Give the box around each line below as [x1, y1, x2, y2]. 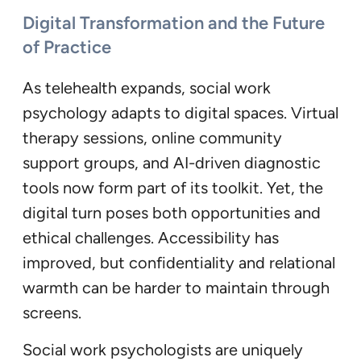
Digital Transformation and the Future [23, 11, 325, 34]
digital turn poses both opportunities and [23, 202, 321, 222]
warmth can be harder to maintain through [23, 277, 330, 297]
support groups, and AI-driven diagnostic [23, 152, 321, 172]
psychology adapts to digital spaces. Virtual [23, 102, 338, 122]
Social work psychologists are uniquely [23, 339, 303, 359]
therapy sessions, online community [23, 127, 282, 147]
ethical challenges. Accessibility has [23, 227, 279, 247]
